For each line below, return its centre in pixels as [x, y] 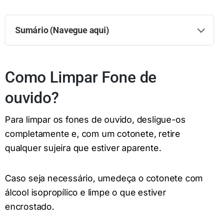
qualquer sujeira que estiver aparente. [83, 148]
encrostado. [30, 206]
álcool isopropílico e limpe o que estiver [86, 192]
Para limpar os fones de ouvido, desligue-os [95, 120]
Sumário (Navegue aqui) [62, 30]
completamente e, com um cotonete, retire [93, 134]
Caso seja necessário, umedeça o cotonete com [104, 178]
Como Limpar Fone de [81, 77]
